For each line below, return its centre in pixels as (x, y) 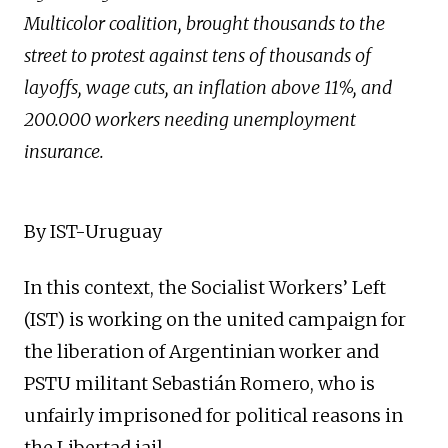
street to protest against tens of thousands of (197, 56)
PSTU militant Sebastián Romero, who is (199, 384)
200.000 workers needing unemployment (190, 120)
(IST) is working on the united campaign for (215, 320)
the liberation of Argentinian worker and (201, 352)
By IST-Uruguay (93, 232)
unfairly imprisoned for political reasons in (213, 416)
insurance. (64, 152)
